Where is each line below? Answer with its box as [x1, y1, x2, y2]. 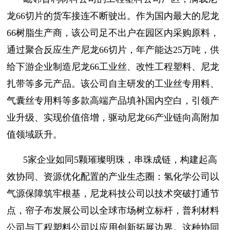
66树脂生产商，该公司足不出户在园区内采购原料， [7, 27, 219, 38]
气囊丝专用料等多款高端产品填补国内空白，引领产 [7, 95, 219, 106]
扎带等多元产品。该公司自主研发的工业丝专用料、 [7, 78, 219, 89]
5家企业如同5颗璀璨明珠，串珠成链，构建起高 [23, 154, 217, 165]
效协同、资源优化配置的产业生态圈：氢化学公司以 [7, 171, 219, 182]
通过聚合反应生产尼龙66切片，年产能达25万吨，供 [7, 44, 219, 55]
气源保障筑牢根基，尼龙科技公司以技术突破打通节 [7, 188, 219, 199]
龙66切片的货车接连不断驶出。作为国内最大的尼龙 [7, 10, 219, 21]
